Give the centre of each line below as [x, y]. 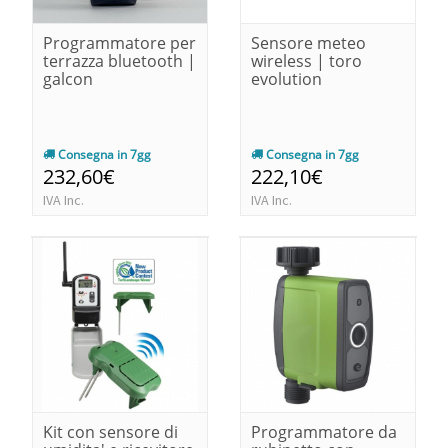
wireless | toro [306, 60]
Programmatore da [324, 431]
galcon [68, 78]
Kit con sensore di [110, 431]
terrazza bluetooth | [119, 60]
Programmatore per [119, 42]
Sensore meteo [308, 42]
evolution [286, 78]
